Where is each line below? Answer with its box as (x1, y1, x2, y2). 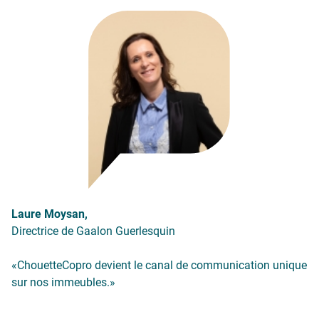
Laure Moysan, (11, 206, 88, 221)
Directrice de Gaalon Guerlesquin (11, 224, 175, 238)
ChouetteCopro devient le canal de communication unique (17, 258, 307, 272)
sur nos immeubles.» (11, 275, 115, 289)
